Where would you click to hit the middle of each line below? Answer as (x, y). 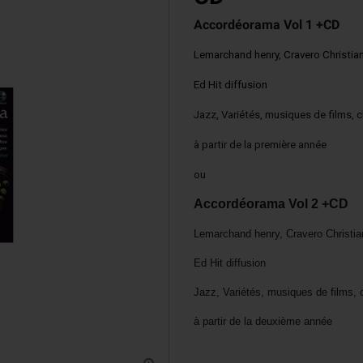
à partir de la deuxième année (263, 321)
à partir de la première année (260, 145)
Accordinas (192, 22)
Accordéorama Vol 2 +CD (271, 204)
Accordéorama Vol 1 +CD (267, 25)
